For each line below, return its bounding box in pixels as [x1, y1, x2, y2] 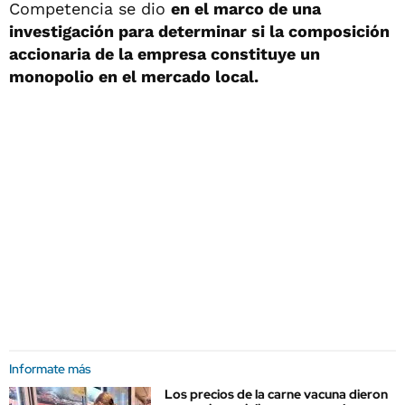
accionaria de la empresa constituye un [9, 44, 320, 63]
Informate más [9, 361, 91, 377]
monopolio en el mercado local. [9, 67, 259, 86]
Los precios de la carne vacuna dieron [165, 386, 388, 402]
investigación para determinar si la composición [9, 22, 390, 41]
